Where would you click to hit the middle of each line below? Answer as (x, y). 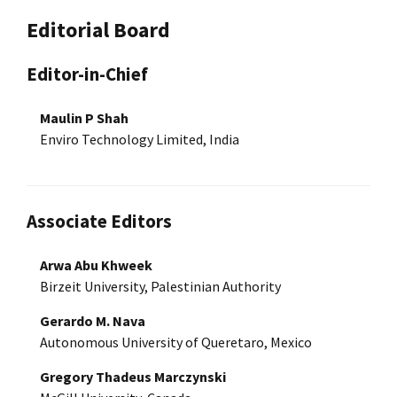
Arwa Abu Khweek (96, 265)
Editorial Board (98, 29)
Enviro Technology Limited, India (140, 139)
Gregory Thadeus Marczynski (133, 376)
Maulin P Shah (84, 117)
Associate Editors (99, 221)
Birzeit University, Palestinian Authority (160, 286)
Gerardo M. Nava (93, 320)
